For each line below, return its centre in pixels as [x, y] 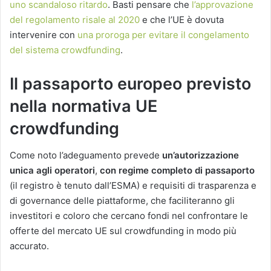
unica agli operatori [52, 171]
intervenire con [44, 34]
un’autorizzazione [201, 155]
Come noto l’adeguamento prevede [86, 155]
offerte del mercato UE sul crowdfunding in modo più [123, 231]
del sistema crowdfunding [65, 50]
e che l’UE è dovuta [182, 19]
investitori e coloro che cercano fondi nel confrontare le [129, 216]
